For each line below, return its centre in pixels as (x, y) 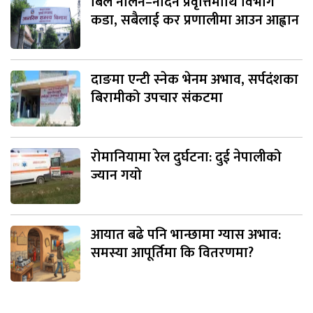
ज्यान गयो (116, 176)
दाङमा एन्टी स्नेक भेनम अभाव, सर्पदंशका (195, 80)
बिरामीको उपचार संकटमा (157, 98)
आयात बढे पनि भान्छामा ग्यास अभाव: (186, 235)
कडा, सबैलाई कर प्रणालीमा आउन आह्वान (195, 21)
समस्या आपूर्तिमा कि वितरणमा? (172, 253)
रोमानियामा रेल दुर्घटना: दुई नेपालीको (186, 158)
